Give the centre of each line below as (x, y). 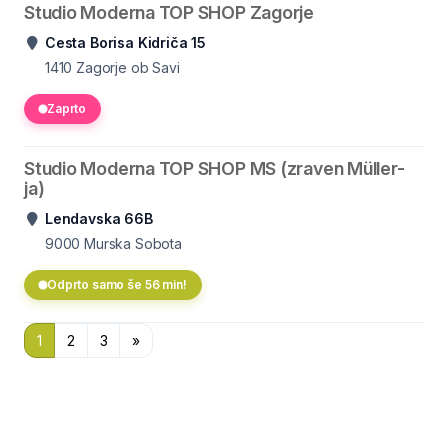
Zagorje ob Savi (128, 67)
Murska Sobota (133, 243)
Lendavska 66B (99, 218)
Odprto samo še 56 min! (117, 284)
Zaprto (67, 108)
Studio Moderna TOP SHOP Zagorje (169, 12)
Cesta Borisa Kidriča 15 (125, 42)
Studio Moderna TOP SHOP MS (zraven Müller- (214, 168)
